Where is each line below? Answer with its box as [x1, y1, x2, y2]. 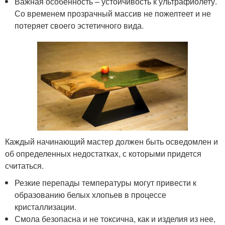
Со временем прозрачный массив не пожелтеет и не [15, 8, 211, 20]
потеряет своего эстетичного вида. [15, 20, 144, 32]
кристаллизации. [15, 200, 77, 212]
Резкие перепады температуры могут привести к [15, 176, 197, 188]
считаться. [5, 159, 44, 171]
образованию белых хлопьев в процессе [15, 188, 167, 200]
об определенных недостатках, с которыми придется [5, 147, 201, 159]
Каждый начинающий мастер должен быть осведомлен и [5, 135, 218, 147]
